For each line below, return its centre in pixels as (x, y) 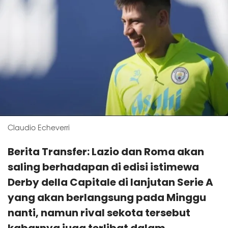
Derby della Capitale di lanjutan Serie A (110, 182)
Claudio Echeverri (39, 127)
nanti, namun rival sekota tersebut (99, 213)
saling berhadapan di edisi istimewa (103, 167)
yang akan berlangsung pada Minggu (107, 197)
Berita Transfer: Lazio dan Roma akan (106, 152)
